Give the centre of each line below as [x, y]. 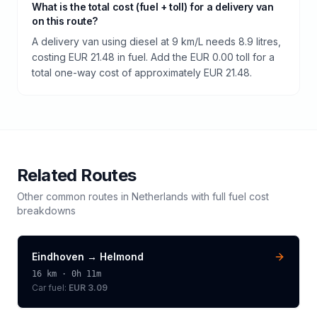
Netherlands [160, 196]
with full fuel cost [229, 196]
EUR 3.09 [88, 287]
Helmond [122, 256]
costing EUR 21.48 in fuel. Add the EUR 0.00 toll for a [153, 57]
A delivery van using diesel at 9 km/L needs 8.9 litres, [156, 41]
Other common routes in [74, 196]
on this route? [65, 21]
